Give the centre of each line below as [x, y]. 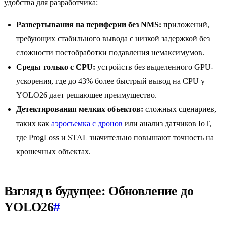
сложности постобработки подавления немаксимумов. [110, 53]
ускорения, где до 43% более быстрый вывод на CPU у [110, 81]
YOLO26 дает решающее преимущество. [87, 95]
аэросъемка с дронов [87, 124]
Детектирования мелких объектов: [80, 109]
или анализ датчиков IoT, [167, 124]
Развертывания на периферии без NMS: [89, 25]
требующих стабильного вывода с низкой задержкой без [113, 39]
